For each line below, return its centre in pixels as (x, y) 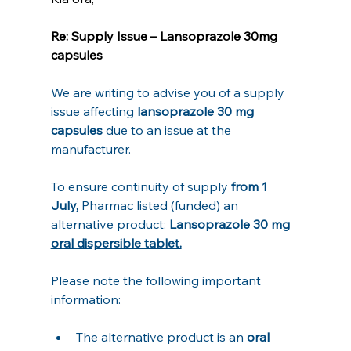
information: (85, 299)
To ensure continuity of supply (139, 186)
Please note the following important (157, 280)
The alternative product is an (161, 337)
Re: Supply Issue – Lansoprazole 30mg (165, 36)
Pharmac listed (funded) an (161, 205)
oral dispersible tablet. (116, 242)
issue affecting (94, 111)
